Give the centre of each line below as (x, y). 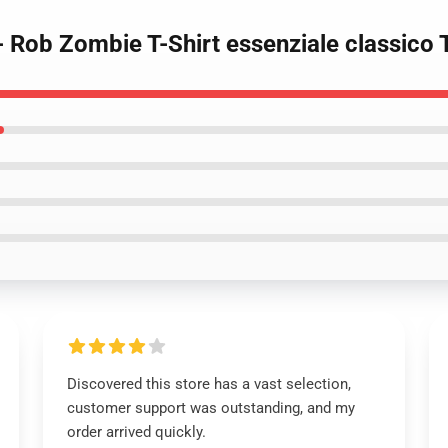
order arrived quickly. (136, 432)
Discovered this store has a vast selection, (208, 384)
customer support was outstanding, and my (210, 408)
